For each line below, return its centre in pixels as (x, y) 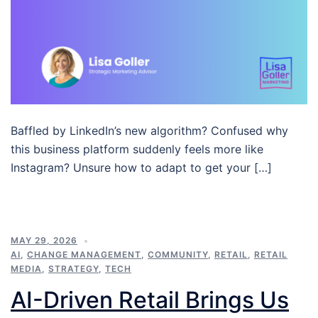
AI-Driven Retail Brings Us (150, 300)
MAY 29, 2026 (44, 241)
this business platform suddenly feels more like (137, 149)
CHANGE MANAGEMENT (84, 255)
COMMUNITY (178, 255)
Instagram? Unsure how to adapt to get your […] (141, 168)
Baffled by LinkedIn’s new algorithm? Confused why (149, 131)
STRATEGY (73, 269)
